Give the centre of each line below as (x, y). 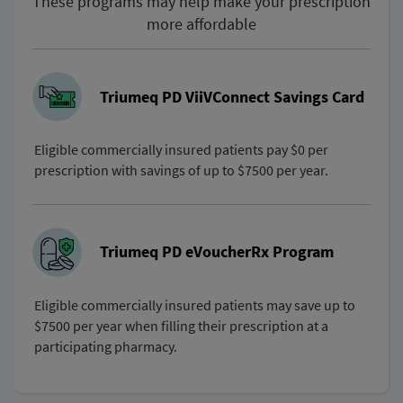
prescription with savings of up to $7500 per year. (181, 170)
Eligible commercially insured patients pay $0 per (181, 150)
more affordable (201, 24)
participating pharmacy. (106, 346)
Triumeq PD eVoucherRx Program (217, 251)
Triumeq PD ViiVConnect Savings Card (233, 96)
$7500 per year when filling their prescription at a (181, 325)
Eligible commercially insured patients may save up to (195, 304)
